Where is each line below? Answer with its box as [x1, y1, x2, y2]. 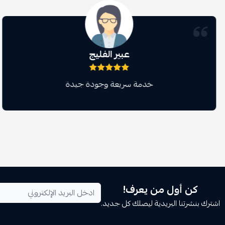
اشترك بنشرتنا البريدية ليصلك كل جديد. [101, 196, 220, 210]
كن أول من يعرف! [123, 180, 198, 199]
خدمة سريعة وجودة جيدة [65, 77, 153, 92]
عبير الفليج [88, 46, 130, 63]
